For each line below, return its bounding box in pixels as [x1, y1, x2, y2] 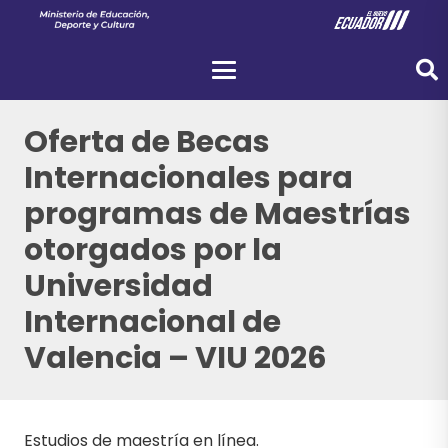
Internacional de [24, 301, 281, 343]
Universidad [24, 265, 213, 307]
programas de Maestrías [24, 193, 411, 235]
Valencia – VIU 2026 [24, 337, 327, 379]
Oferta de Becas [24, 121, 270, 163]
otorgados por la [24, 229, 282, 271]
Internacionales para [24, 157, 353, 199]
